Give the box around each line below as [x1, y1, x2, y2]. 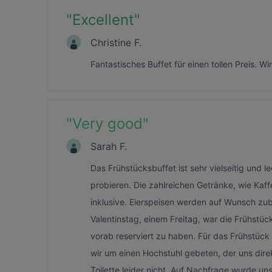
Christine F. [90, 36, 141, 49]
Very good [72, 115, 143, 132]
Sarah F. [90, 140, 127, 152]
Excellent [72, 11, 134, 29]
